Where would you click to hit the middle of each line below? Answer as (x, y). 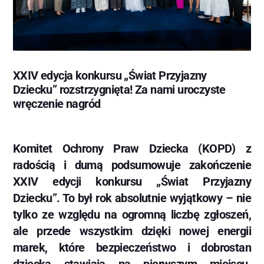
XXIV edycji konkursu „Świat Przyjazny (132, 181)
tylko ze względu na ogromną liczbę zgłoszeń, (132, 214)
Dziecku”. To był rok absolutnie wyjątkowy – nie (132, 198)
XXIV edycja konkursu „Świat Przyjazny (110, 75)
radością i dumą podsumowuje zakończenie (132, 165)
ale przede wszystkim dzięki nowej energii (132, 231)
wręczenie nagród (57, 103)
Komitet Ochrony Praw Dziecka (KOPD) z (132, 148)
